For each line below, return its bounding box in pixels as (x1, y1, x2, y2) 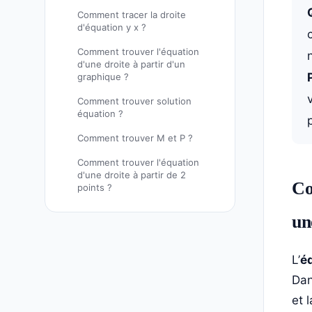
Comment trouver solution (77, 95, 192, 107)
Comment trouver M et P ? (77, 132, 193, 144)
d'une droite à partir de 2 (77, 169, 186, 181)
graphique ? (77, 70, 129, 82)
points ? (77, 182, 112, 194)
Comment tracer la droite (77, 8, 186, 20)
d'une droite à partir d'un (77, 58, 185, 70)
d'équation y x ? (77, 21, 146, 33)
